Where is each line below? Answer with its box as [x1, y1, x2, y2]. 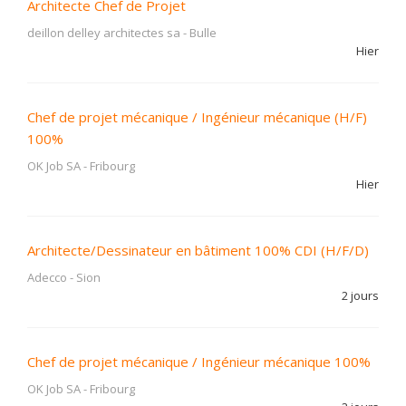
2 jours [342, 287, 379, 304]
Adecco [27, 269, 67, 285]
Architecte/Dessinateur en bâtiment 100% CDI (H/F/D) [27, 241, 369, 259]
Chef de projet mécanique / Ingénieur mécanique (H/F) [27, 108, 367, 126]
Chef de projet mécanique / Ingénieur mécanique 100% [27, 353, 371, 371]
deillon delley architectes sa [27, 24, 180, 41]
